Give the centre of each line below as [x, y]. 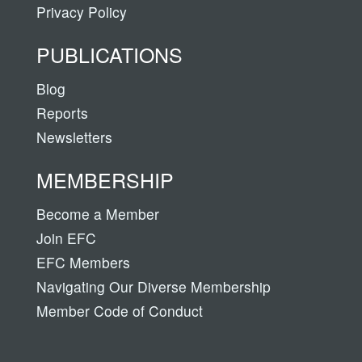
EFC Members [83, 262]
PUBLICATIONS [109, 54]
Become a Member [98, 213]
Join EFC [66, 238]
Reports [62, 112]
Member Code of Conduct [120, 310]
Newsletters [74, 137]
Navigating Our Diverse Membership [154, 286]
